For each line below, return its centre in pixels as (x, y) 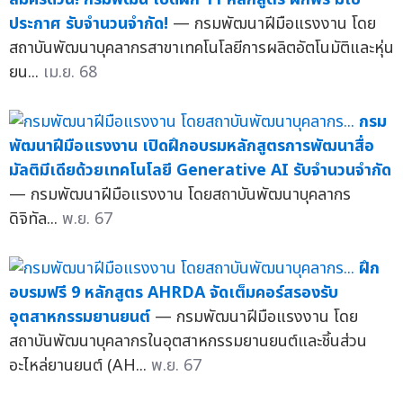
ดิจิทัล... (36, 219)
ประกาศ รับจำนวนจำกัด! (89, 23)
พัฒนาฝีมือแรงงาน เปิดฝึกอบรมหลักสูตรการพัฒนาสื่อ (192, 146)
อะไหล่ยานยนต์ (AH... (80, 365)
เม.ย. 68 (70, 72)
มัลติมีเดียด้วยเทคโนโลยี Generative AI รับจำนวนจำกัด (200, 170)
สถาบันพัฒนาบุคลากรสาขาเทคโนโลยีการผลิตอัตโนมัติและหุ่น (201, 48)
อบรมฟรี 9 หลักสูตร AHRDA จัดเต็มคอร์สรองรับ (174, 292)
